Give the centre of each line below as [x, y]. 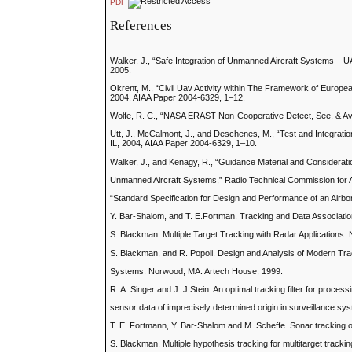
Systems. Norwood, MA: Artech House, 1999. [197, 271]
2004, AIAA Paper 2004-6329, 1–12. [178, 98]
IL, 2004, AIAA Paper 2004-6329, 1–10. [184, 143]
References [141, 26]
